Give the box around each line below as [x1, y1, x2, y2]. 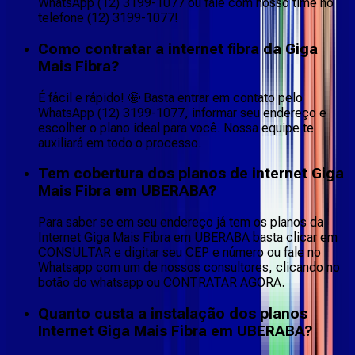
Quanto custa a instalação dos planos [38, 304, 307, 323]
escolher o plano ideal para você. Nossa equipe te [38, 120, 314, 136]
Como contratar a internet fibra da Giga [38, 40, 318, 59]
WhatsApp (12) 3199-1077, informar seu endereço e [38, 105, 326, 120]
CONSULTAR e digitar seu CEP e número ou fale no [38, 245, 321, 261]
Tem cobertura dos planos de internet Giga [38, 165, 344, 183]
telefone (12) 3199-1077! [38, 10, 178, 26]
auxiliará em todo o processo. [38, 135, 201, 151]
